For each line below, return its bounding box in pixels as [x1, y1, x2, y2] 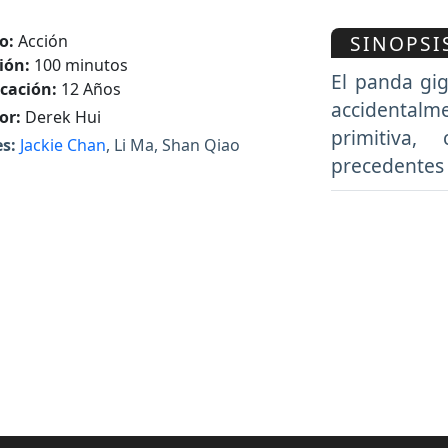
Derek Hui [21, 106, 101, 129]
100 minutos [30, 54, 128, 77]
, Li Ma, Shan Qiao [106, 134, 240, 157]
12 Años [57, 78, 121, 101]
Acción [14, 30, 68, 53]
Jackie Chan [20, 134, 106, 157]
